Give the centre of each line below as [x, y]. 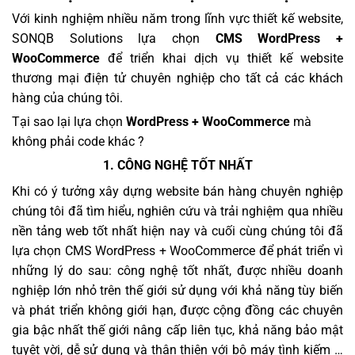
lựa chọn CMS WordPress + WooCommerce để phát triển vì [177, 250]
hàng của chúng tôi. [67, 97]
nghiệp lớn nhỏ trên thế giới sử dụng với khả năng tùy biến [177, 290]
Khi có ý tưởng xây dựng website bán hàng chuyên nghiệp [177, 191]
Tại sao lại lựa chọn [69, 121]
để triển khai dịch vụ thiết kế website [221, 58]
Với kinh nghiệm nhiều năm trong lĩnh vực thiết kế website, [177, 18]
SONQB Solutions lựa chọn [114, 38]
